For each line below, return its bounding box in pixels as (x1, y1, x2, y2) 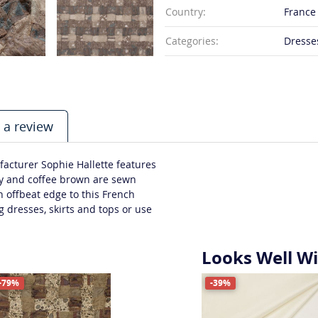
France (284, 5, 316, 19)
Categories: (165, 34, 219, 48)
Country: (165, 5, 206, 19)
